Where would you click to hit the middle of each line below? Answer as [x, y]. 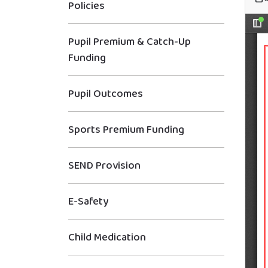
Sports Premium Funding [126, 130]
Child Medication [107, 237]
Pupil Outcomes [106, 94]
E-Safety [88, 201]
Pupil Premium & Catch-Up [130, 42]
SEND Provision [104, 165]
